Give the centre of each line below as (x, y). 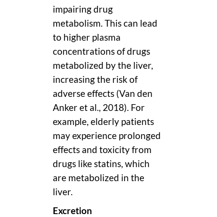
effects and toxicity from (102, 149)
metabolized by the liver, (103, 65)
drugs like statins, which (101, 163)
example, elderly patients (103, 121)
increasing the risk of (95, 79)
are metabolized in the (99, 178)
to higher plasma (87, 37)
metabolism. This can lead (105, 23)
